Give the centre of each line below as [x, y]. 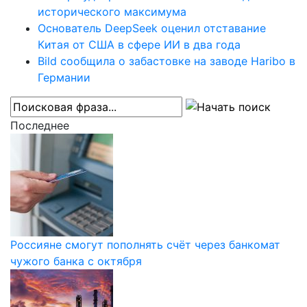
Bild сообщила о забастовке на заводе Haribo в [167, 61]
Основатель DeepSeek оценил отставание [152, 28]
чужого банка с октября [76, 261]
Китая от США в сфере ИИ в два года [139, 44]
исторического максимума [112, 11]
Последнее [40, 125]
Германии [64, 77]
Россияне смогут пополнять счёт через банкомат [145, 244]
